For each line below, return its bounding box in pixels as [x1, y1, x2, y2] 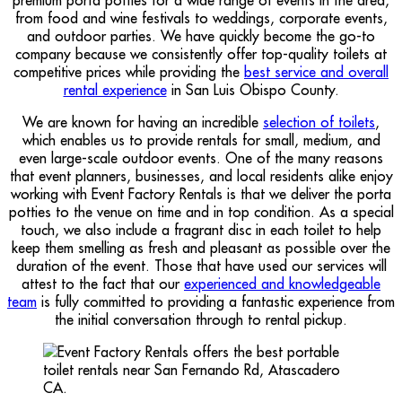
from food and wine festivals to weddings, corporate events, [14, 8, 388, 27]
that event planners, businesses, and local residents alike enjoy [9, 166, 393, 185]
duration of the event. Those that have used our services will [15, 256, 387, 275]
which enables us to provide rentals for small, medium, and [22, 130, 380, 149]
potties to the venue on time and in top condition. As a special [8, 202, 394, 221]
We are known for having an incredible [22, 112, 263, 131]
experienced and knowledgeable [184, 274, 380, 293]
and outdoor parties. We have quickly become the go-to [27, 26, 375, 45]
